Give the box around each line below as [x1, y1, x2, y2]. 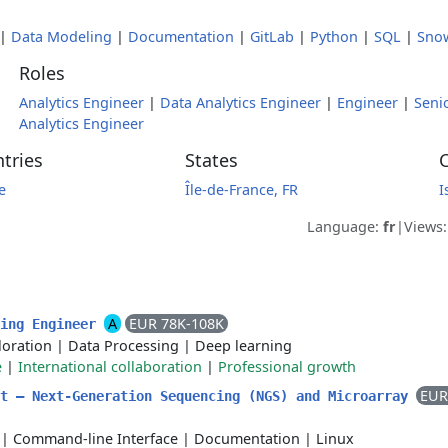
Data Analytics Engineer [159, 93, 321, 112]
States [184, 148, 238, 172]
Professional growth [218, 357, 356, 376]
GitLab [250, 27, 294, 46]
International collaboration [18, 357, 202, 376]
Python [310, 27, 358, 46]
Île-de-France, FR [184, 180, 298, 199]
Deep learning [195, 336, 292, 355]
